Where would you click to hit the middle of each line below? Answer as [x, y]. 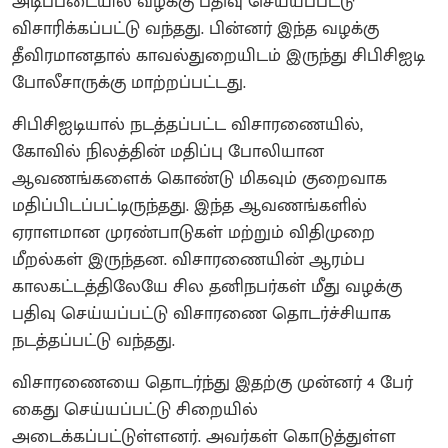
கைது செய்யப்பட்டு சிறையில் [135, 409]
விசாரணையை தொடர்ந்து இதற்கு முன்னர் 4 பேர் [212, 382]
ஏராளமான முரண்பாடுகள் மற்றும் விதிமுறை [193, 232]
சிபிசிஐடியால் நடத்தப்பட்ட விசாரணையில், [187, 124]
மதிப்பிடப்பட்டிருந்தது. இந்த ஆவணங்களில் [189, 205]
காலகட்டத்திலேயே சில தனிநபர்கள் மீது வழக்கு [207, 286]
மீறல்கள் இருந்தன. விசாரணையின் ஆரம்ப [188, 259]
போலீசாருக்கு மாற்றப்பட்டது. [129, 82]
